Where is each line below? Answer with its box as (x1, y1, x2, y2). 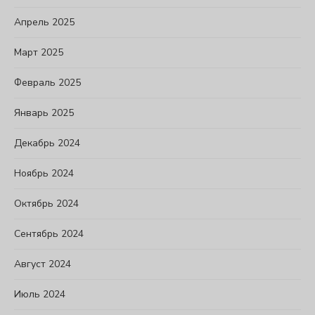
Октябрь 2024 (14, 196, 79, 210)
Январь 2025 (14, 105, 74, 120)
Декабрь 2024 (14, 136, 80, 150)
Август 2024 (14, 257, 71, 271)
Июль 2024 (14, 287, 65, 301)
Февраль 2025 (14, 75, 81, 89)
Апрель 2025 (14, 15, 75, 29)
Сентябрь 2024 (14, 226, 84, 240)
